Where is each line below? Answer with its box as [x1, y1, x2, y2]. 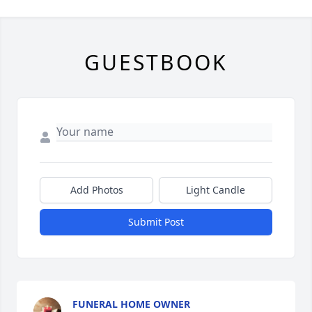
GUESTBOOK [84, 48, 228, 77]
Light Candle [186, 183, 245, 196]
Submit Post [128, 215, 184, 228]
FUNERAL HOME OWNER [72, 297, 190, 311]
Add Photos [70, 183, 123, 196]
